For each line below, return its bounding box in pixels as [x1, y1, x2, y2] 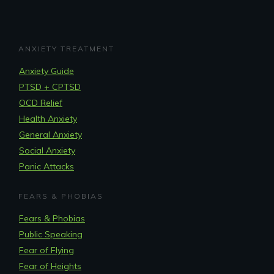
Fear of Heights [19, 260, 81, 272]
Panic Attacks [19, 160, 74, 172]
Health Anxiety [19, 113, 77, 124]
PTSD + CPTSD [19, 81, 81, 92]
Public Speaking [19, 228, 83, 240]
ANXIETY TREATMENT [18, 43, 114, 53]
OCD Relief [19, 97, 62, 108]
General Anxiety [19, 128, 82, 140]
